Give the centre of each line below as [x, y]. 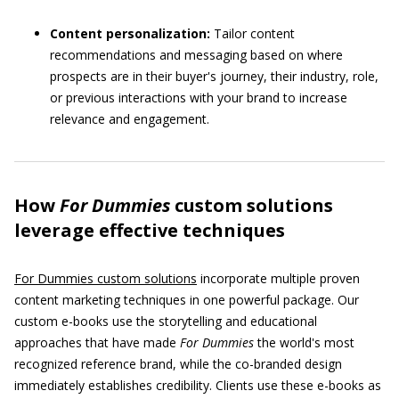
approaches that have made [97, 342]
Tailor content [252, 33]
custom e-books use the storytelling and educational [166, 321]
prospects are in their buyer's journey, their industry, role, [214, 76]
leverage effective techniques [150, 230]
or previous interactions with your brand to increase [199, 98]
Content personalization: [130, 33]
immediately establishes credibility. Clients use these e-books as [198, 385]
